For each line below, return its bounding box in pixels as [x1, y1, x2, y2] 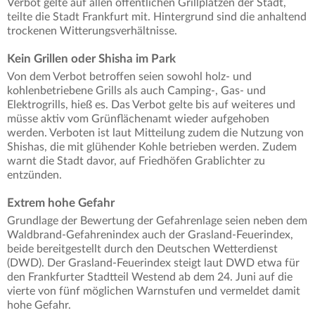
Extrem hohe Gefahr [7, 197, 117, 210]
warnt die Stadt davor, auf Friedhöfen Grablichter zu [7, 155, 265, 167]
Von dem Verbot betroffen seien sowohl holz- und [7, 71, 252, 83]
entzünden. [7, 169, 62, 181]
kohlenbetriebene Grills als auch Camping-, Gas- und [7, 85, 266, 97]
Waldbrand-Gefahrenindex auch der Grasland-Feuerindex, [7, 229, 293, 241]
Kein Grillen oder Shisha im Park [7, 53, 176, 65]
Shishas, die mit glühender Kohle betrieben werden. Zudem [7, 141, 297, 153]
